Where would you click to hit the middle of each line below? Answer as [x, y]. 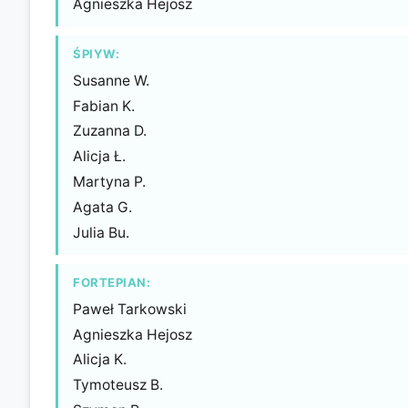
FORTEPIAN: [112, 282]
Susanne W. [111, 80]
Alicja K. [100, 360]
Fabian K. [104, 106]
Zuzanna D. [110, 131]
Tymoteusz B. [118, 385]
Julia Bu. [101, 232]
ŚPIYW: [97, 53]
